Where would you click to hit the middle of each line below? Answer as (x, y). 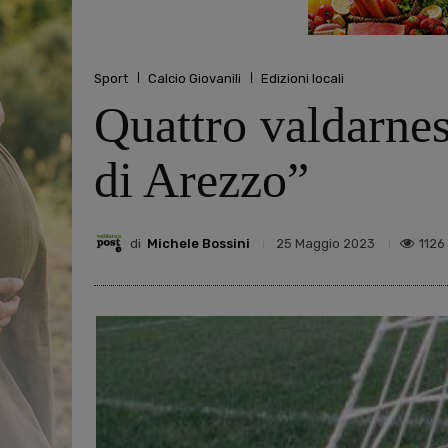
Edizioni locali (302, 78)
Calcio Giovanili (194, 78)
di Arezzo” (201, 180)
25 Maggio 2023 (325, 244)
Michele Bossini (198, 243)
